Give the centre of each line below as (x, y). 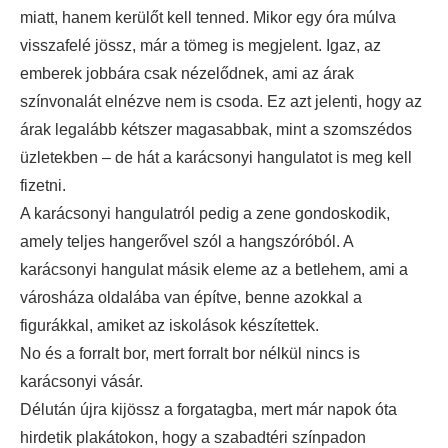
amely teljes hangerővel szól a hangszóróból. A (186, 241)
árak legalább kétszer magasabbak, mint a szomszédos (216, 129)
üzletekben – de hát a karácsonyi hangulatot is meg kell (216, 157)
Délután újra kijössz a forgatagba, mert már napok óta (208, 409)
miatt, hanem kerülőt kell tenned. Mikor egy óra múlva (208, 17)
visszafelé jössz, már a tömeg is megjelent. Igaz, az (200, 45)
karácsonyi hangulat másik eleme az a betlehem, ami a (214, 269)
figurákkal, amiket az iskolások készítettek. (169, 325)
